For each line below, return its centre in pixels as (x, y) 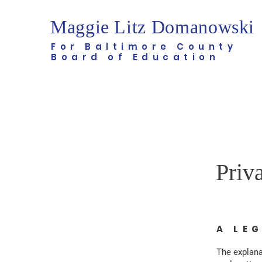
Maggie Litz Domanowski (153, 27)
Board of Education (135, 57)
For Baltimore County (144, 46)
